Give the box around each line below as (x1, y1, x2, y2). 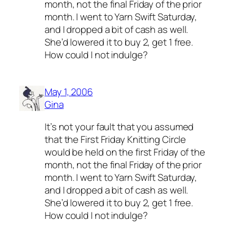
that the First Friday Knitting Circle (45, 132, 186, 146)
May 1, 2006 (45, 85, 93, 99)
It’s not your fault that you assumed (45, 120, 194, 133)
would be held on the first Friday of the (45, 145, 205, 159)
